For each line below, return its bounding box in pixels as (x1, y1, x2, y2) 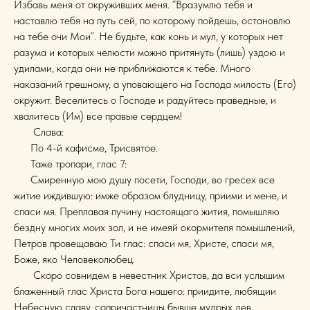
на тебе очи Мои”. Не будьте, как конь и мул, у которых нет (14, 29, 283, 43)
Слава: (14, 125, 64, 138)
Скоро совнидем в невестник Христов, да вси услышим (14, 268, 284, 282)
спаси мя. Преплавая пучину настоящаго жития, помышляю (14, 204, 280, 218)
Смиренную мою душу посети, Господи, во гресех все (14, 172, 275, 186)
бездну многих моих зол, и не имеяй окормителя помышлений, (14, 220, 295, 234)
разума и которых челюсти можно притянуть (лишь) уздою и (14, 45, 285, 59)
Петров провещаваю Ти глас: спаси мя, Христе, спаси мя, (14, 236, 274, 250)
